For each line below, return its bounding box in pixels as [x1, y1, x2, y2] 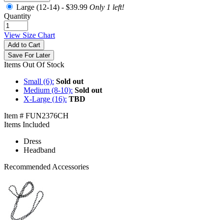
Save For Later [8, 52, 50, 59]
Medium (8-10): [24, 86, 73, 95]
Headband [24, 146, 55, 155]
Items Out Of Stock [4, 60, 64, 69]
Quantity [4, 12, 31, 21]
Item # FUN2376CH [4, 111, 69, 120]
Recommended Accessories [4, 163, 89, 171]
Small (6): [24, 77, 54, 86]
